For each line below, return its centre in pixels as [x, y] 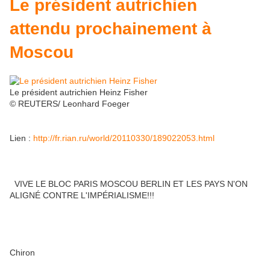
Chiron [22, 252]
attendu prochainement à [111, 28]
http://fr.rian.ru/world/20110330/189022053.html [124, 138]
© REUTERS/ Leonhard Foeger [70, 103]
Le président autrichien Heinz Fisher [79, 92]
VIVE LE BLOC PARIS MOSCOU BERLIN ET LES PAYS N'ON [130, 184]
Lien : [21, 138]
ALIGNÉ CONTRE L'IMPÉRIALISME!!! [82, 195]
